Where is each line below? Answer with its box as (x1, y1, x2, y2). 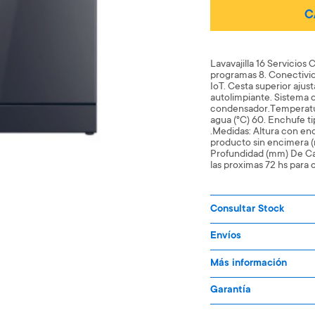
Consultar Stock (210, 204, 285, 215)
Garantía (210, 285, 252, 296)
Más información (210, 258, 288, 269)
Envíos (210, 231, 242, 242)
